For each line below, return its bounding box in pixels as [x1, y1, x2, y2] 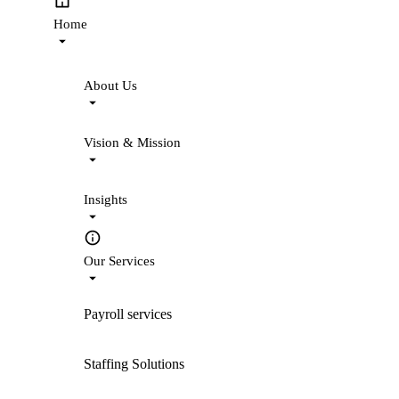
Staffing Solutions [84, 356, 184, 371]
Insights [84, 192, 127, 207]
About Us [84, 78, 137, 93]
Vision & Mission [84, 135, 181, 150]
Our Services [84, 254, 155, 268]
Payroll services [84, 306, 172, 322]
